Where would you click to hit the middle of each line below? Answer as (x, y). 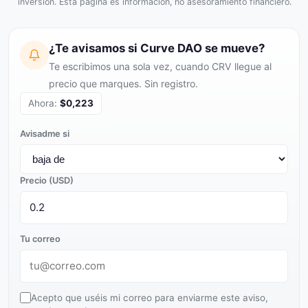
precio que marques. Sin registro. (123, 84)
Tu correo (40, 239)
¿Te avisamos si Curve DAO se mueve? (157, 48)
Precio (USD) (47, 180)
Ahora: (44, 103)
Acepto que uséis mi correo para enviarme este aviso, (150, 298)
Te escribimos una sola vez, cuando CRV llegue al (160, 66)
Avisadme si (45, 134)
